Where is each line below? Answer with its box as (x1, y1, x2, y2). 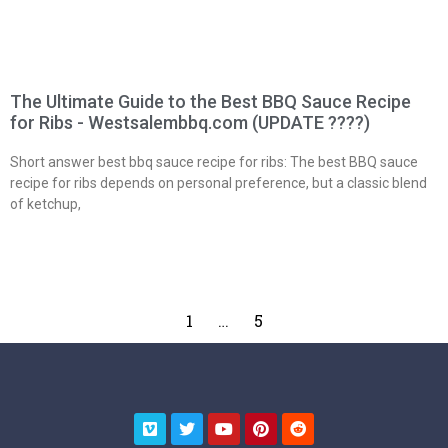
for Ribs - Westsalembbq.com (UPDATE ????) (10, 112, 370, 134)
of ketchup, (10, 196, 81, 213)
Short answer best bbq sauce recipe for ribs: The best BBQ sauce (10, 154, 418, 171)
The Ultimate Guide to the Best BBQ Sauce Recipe (10, 91, 411, 113)
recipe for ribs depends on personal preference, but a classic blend (10, 175, 427, 192)
